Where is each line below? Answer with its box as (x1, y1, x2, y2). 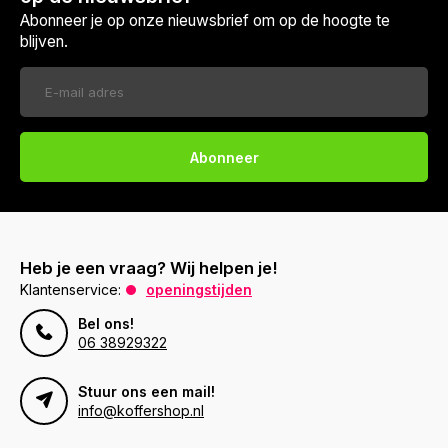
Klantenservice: (20, 281, 121, 299)
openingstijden (146, 281, 252, 299)
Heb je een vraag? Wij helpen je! (20, 258, 278, 279)
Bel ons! (78, 315, 134, 333)
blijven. (20, 32, 68, 52)
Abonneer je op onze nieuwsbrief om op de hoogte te (20, 11, 390, 31)
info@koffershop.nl (78, 402, 204, 420)
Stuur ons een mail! (78, 383, 215, 401)
